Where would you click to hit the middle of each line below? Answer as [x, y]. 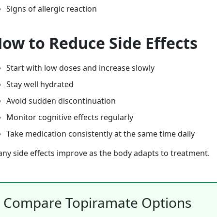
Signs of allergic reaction [52, 9]
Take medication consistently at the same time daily [101, 134]
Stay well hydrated [40, 84]
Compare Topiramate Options [97, 202]
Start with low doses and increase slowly [80, 68]
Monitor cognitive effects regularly [70, 117]
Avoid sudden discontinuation [61, 101]
